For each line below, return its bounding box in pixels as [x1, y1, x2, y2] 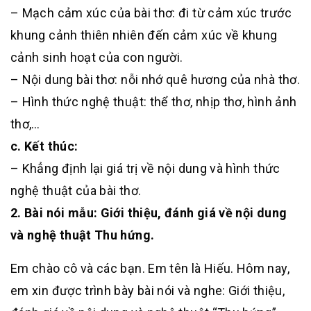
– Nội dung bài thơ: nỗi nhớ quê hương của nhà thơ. [10, 72, 300, 87]
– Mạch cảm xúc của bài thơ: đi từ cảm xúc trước [10, 6, 292, 20]
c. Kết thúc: [10, 139, 78, 153]
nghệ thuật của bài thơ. [10, 183, 142, 198]
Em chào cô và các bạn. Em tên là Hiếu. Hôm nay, [10, 261, 289, 276]
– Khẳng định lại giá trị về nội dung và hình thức [10, 161, 280, 176]
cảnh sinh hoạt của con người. [10, 50, 183, 65]
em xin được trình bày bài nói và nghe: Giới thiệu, [10, 283, 285, 298]
